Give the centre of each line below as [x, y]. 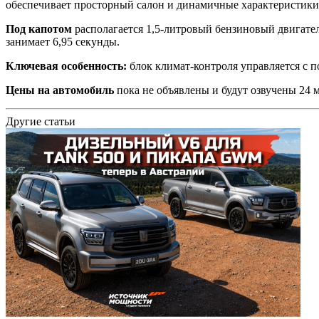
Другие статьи [41, 121]
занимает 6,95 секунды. [63, 41]
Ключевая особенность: [68, 66]
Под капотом [40, 28]
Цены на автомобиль [61, 90]
